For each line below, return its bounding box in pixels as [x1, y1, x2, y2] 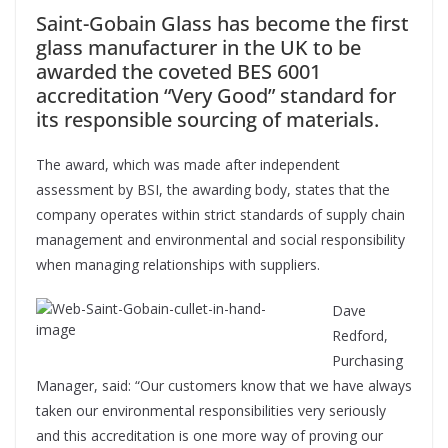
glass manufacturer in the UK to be [36, 34, 361, 62]
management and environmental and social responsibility [36, 230, 405, 250]
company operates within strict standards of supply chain [36, 205, 405, 225]
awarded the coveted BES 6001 [36, 58, 321, 86]
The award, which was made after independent [36, 155, 340, 175]
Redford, [332, 326, 388, 346]
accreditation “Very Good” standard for [36, 82, 396, 110]
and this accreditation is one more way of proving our [36, 426, 383, 446]
